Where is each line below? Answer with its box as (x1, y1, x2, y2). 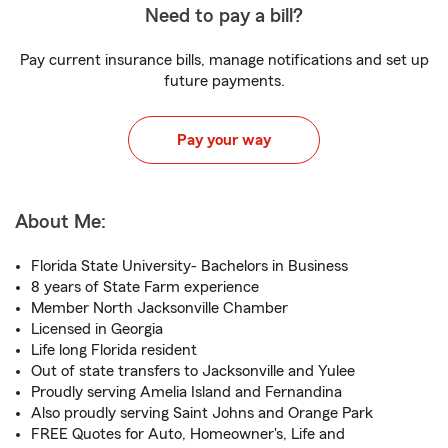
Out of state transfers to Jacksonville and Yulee (31, 363, 355, 379)
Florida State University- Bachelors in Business (31, 258, 348, 274)
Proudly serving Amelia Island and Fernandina (31, 384, 342, 400)
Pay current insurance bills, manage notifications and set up (19, 52, 429, 68)
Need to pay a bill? (145, 6, 303, 26)
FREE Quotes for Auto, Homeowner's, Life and (31, 426, 345, 442)
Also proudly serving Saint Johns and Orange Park (31, 405, 373, 421)
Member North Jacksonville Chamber (31, 300, 288, 316)
